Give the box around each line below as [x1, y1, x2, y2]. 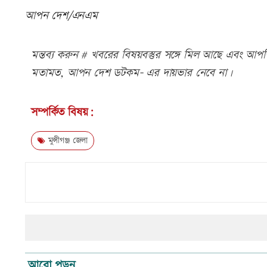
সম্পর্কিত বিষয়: [31, 104, 94, 121]
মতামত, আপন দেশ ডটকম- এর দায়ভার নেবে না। [31, 65, 232, 82]
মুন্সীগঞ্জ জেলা [45, 135, 88, 147]
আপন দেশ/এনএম [25, 8, 98, 24]
